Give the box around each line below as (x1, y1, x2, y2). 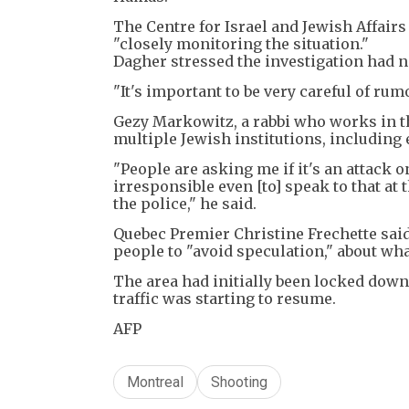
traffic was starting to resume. (113, 288, 336, 308)
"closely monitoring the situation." (113, 34, 369, 53)
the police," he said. (113, 194, 257, 213)
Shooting (211, 372, 267, 391)
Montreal (127, 372, 184, 391)
